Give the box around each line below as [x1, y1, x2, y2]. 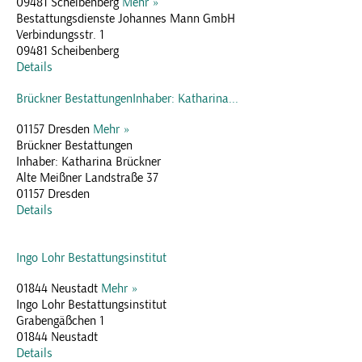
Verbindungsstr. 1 [16, 26, 104, 43]
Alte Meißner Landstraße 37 [16, 169, 158, 186]
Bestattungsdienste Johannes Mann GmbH [16, 10, 235, 27]
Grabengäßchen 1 [16, 312, 104, 329]
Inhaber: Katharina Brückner [16, 153, 161, 170]
